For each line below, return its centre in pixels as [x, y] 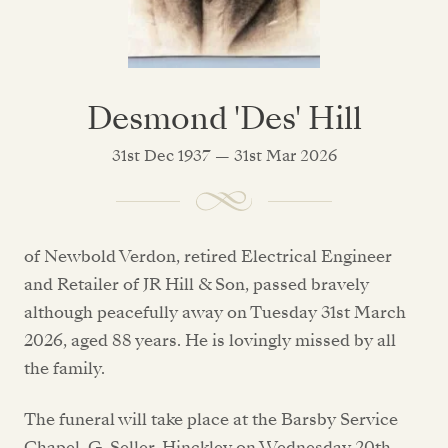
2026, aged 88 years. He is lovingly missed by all [210, 341]
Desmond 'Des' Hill [224, 118]
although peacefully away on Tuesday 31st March [215, 313]
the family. [66, 369]
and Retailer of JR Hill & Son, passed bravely [196, 285]
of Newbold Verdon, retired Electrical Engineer [208, 257]
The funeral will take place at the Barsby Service [211, 419]
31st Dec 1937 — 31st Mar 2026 [224, 156]
